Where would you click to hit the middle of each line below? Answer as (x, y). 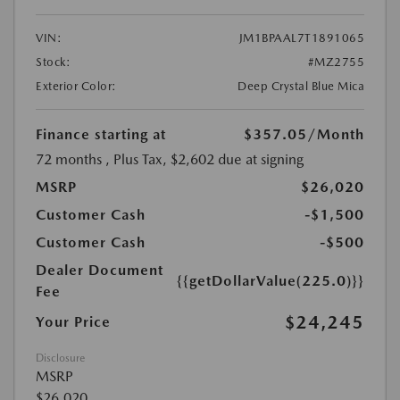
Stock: (53, 62)
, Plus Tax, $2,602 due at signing (204, 160)
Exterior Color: (76, 87)
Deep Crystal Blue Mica (301, 87)
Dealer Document (100, 271)
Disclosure (60, 358)
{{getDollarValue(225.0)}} (271, 281)
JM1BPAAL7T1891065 (301, 38)
